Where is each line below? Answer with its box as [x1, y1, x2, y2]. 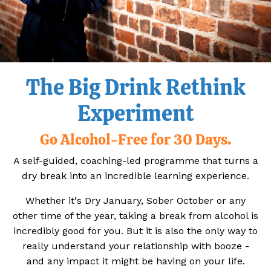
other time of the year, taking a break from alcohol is [13, 209, 258, 221]
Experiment [77, 99, 194, 128]
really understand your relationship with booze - [22, 240, 249, 252]
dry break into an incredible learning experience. [22, 169, 249, 181]
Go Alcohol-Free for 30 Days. [40, 129, 231, 149]
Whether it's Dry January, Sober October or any [25, 194, 246, 206]
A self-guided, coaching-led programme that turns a [13, 154, 258, 166]
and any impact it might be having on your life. [26, 255, 245, 267]
